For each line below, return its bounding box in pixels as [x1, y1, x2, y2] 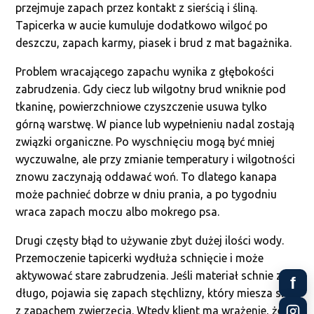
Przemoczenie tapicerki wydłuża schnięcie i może [15, 252, 264, 264]
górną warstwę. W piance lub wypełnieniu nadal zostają [15, 118, 295, 130]
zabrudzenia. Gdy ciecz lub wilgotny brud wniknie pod [15, 83, 287, 95]
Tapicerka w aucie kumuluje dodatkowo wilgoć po [15, 19, 268, 32]
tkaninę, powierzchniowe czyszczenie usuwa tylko [15, 100, 268, 113]
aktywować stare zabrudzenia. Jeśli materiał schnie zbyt [15, 269, 299, 282]
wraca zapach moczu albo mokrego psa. [15, 205, 220, 218]
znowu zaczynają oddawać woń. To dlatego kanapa [15, 170, 278, 183]
